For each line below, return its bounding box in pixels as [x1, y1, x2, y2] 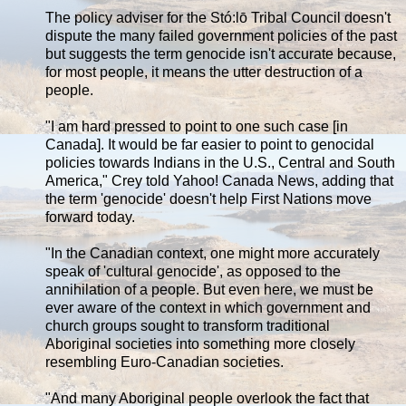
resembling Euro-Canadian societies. [45, 353, 284, 370]
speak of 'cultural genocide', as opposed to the [45, 263, 341, 279]
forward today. [45, 208, 135, 225]
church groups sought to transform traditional [45, 317, 330, 333]
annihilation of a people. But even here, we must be [45, 281, 373, 297]
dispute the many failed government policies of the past [45, 27, 397, 43]
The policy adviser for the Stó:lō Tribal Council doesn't [45, 9, 391, 25]
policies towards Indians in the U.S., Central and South [45, 154, 395, 170]
